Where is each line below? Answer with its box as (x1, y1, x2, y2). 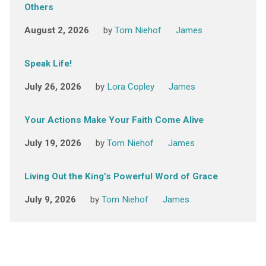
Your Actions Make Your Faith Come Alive (24, 115, 204, 126)
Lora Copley (106, 81, 154, 93)
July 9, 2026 (24, 194, 76, 205)
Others (24, 2, 53, 13)
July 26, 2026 (24, 81, 81, 93)
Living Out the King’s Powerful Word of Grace (24, 171, 218, 182)
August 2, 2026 (24, 25, 89, 36)
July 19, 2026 (24, 138, 81, 149)
